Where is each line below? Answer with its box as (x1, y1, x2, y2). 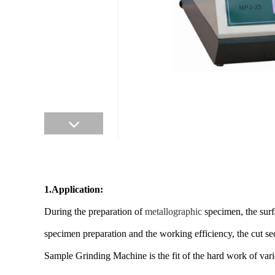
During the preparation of (44, 206, 145, 217)
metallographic (145, 206, 202, 217)
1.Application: (44, 184, 103, 195)
